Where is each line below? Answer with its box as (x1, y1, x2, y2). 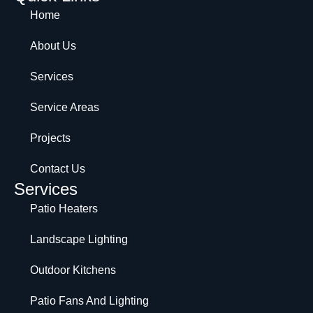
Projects (29, 131, 71, 144)
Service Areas (29, 101, 99, 113)
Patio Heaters (29, 202, 98, 214)
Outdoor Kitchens (29, 263, 116, 276)
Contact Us (29, 162, 85, 175)
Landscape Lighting (29, 233, 128, 245)
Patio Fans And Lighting (29, 294, 149, 307)
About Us (29, 39, 76, 52)
